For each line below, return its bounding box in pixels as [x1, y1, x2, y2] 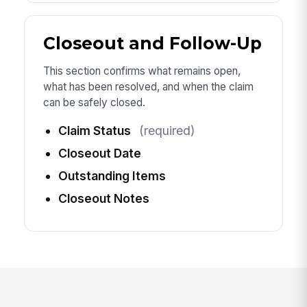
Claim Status [58, 123, 131, 138]
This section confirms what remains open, [42, 64, 241, 77]
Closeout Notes [58, 191, 149, 206]
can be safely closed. [42, 95, 145, 109]
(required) [138, 123, 195, 138]
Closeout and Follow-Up [42, 33, 262, 54]
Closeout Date [58, 146, 141, 161]
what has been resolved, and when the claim [42, 79, 254, 93]
